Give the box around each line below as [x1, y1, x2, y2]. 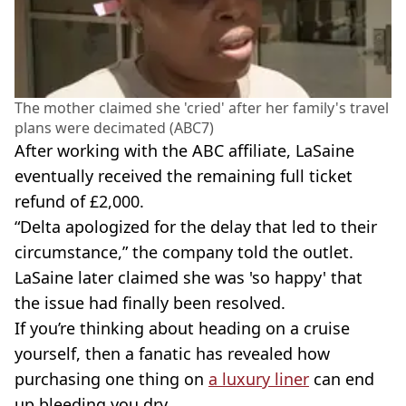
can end [309, 367, 374, 390]
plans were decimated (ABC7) [14, 117, 214, 138]
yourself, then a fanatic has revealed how [14, 342, 330, 364]
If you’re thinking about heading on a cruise [14, 316, 350, 339]
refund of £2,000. [14, 189, 144, 212]
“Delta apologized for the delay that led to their [14, 215, 377, 237]
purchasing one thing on [14, 367, 208, 390]
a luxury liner [208, 367, 309, 390]
